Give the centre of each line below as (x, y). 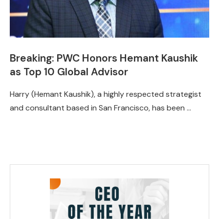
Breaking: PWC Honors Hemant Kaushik (104, 58)
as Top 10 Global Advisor (69, 72)
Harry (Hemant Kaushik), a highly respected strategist (106, 94)
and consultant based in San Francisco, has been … (100, 108)
